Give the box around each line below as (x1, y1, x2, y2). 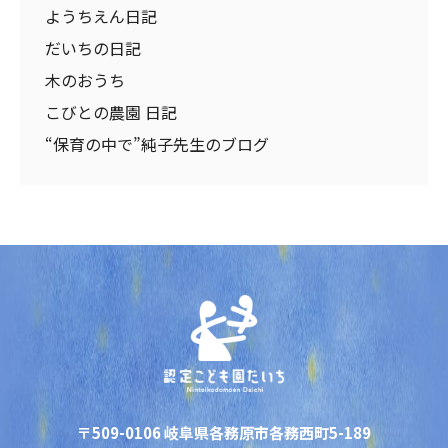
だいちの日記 (45, 36, 141, 60)
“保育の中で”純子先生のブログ (45, 132, 269, 156)
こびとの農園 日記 (45, 100, 177, 124)
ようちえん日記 (45, 4, 157, 28)
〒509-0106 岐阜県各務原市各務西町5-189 (77, 421, 371, 443)
